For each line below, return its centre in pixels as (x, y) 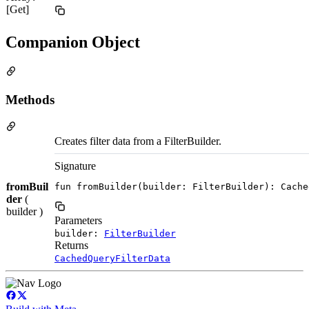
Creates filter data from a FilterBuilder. (138, 141)
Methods (30, 99)
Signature (75, 166)
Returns (71, 245)
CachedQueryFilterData (112, 258)
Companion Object (73, 42)
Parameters (78, 220)
